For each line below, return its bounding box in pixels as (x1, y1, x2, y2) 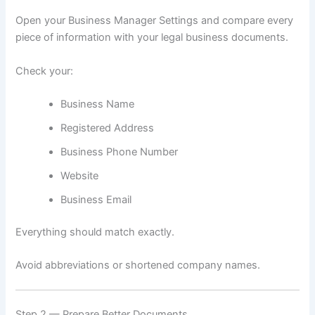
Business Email (60, 193, 132, 206)
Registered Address (60, 121, 155, 134)
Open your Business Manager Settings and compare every (15, 14, 294, 27)
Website (60, 169, 99, 182)
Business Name (60, 97, 135, 110)
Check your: (15, 64, 74, 77)
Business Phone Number (60, 145, 179, 158)
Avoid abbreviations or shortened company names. (15, 259, 261, 272)
